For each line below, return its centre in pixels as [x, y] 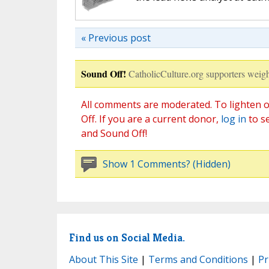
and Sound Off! [114, 134]
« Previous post [116, 38]
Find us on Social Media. [127, 237]
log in [233, 119]
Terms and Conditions [198, 260]
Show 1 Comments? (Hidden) [166, 164]
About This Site [103, 260]
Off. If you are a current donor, [151, 119]
